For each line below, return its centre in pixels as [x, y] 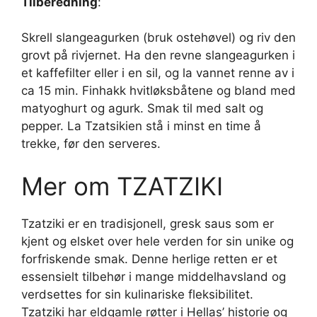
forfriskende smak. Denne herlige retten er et [149, 259]
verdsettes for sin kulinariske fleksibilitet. [137, 294]
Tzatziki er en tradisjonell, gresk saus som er [148, 223]
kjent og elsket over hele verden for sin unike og [157, 241]
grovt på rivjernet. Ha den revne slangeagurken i [158, 56]
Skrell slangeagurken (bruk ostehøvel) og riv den [158, 38]
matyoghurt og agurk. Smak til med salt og [142, 109]
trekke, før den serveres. [91, 144]
